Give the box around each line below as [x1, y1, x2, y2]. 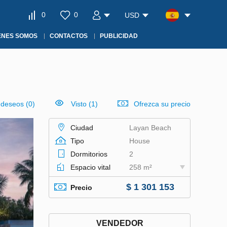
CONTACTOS [50, 32, 88, 40]
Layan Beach [129, 124, 171, 132]
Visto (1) [71, 100, 98, 108]
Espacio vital [70, 163, 110, 171]
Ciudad [70, 124, 93, 132]
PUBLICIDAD [100, 32, 138, 40]
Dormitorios [70, 150, 107, 158]
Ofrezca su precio [134, 100, 191, 108]
